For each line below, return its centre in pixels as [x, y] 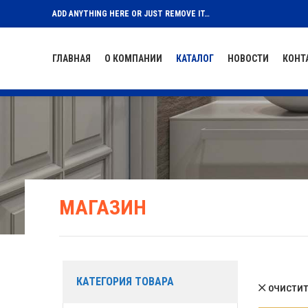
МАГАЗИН [103, 207]
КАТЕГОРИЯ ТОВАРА [125, 282]
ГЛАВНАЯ [71, 58]
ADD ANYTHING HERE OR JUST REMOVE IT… [131, 14]
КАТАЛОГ [195, 58]
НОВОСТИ [248, 58]
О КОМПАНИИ [133, 58]
